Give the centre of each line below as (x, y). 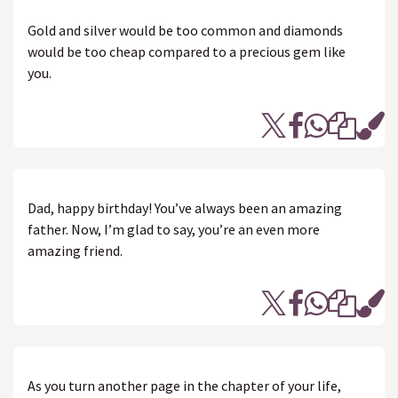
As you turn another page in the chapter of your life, (184, 386)
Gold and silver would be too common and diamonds (185, 30)
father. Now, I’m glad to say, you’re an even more (174, 229)
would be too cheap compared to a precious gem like (187, 52)
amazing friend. (75, 251)
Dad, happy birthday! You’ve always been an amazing (185, 208)
